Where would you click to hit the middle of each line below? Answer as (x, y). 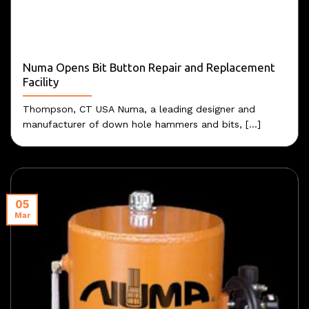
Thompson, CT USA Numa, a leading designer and (139, 109)
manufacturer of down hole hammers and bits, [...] (141, 124)
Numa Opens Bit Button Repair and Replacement (149, 68)
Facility (40, 82)
